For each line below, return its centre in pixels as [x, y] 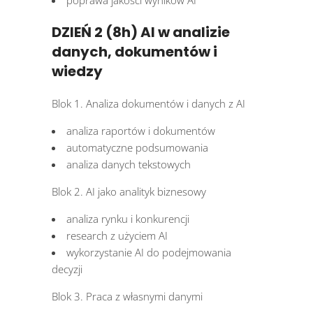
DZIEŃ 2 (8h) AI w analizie [141, 32]
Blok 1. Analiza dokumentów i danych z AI [148, 104]
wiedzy [77, 72]
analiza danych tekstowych [129, 165]
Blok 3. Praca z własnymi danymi [127, 297]
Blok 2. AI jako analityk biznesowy [129, 192]
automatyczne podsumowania [137, 148]
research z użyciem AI [117, 236]
